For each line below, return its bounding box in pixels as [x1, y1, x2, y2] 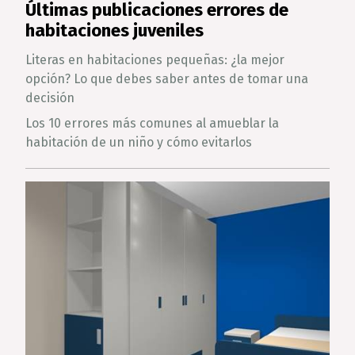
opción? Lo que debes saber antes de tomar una [25, 71, 308, 86]
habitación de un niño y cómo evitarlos [25, 135, 252, 150]
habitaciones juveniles [25, 20, 204, 41]
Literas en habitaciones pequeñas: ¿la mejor [25, 52, 284, 67]
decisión [25, 90, 74, 105]
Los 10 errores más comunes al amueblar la [25, 116, 279, 131]
